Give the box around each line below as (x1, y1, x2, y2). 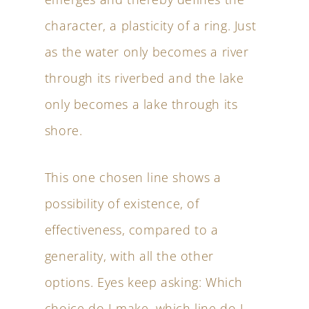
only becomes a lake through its (44, 95, 238, 113)
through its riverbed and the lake (44, 69, 244, 87)
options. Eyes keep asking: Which (44, 273, 243, 291)
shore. (44, 121, 83, 139)
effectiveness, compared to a (44, 221, 219, 239)
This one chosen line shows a (44, 168, 221, 186)
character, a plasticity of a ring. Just (44, 17, 257, 34)
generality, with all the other (44, 247, 214, 265)
